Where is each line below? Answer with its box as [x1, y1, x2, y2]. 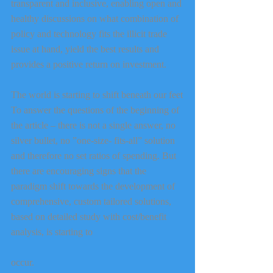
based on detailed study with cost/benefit [11, 211, 169, 222]
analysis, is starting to [11, 226, 93, 237]
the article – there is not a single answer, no [11, 119, 178, 130]
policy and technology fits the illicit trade [11, 28, 169, 39]
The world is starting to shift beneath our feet [11, 89, 183, 100]
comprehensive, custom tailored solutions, [11, 196, 174, 207]
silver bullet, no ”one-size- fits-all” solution [11, 135, 177, 146]
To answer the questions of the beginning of [11, 104, 182, 115]
